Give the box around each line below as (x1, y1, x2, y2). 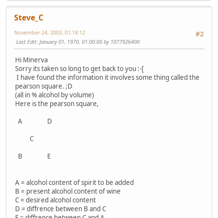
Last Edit (16, 38, 36, 46)
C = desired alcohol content (15, 196, 96, 205)
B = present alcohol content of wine (15, 187, 121, 196)
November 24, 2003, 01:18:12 (14, 29, 85, 36)
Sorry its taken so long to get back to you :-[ (15, 64, 144, 73)
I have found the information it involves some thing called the (15, 73, 200, 82)
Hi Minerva (15, 55, 48, 65)
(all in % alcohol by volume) (15, 91, 94, 100)
